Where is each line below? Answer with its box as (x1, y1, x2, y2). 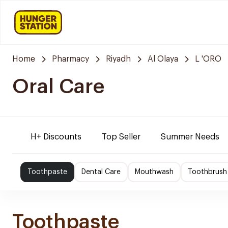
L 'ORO (195, 55, 221, 63)
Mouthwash (135, 168, 174, 176)
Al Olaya (148, 55, 178, 63)
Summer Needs (161, 133, 219, 141)
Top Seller (102, 133, 140, 141)
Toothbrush (188, 168, 227, 176)
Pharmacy (52, 55, 89, 63)
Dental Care (81, 168, 121, 176)
